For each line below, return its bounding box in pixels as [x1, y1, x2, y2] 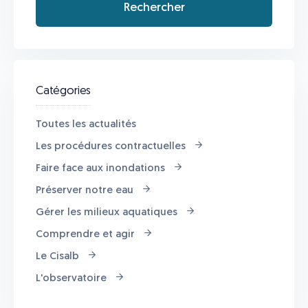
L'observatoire [36, 273, 107, 284]
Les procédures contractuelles [36, 141, 186, 152]
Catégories [36, 85, 91, 97]
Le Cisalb [36, 251, 79, 262]
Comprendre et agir [36, 229, 135, 240]
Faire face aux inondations [36, 163, 165, 174]
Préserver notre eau [36, 185, 133, 196]
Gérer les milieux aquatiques [36, 207, 177, 218]
